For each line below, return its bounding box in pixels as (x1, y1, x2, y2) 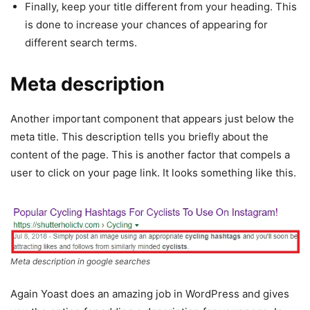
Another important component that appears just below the (10, 112, 294, 126)
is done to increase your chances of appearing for (25, 18, 268, 32)
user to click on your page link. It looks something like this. (10, 166, 296, 180)
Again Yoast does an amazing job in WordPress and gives (10, 286, 289, 300)
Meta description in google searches (10, 255, 150, 266)
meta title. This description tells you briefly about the (10, 130, 268, 144)
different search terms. (25, 36, 137, 50)
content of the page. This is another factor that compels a (10, 148, 290, 162)
